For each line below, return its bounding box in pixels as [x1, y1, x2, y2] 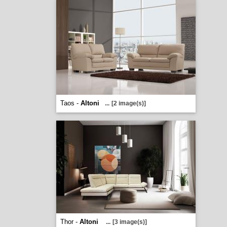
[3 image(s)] [112, 218, 147, 225]
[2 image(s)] [111, 100, 146, 107]
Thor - [60, 218, 80, 225]
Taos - [60, 99, 81, 107]
